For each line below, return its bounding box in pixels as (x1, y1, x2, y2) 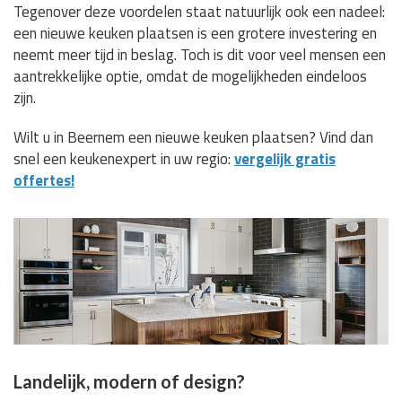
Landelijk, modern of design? (13, 371, 245, 393)
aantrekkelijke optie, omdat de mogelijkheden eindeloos (13, 64, 367, 88)
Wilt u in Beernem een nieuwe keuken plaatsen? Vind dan (13, 125, 373, 149)
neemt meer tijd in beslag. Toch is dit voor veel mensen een (13, 42, 386, 66)
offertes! (13, 168, 74, 192)
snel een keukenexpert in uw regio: (13, 146, 234, 170)
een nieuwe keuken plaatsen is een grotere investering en (13, 21, 377, 45)
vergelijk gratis (234, 146, 336, 170)
